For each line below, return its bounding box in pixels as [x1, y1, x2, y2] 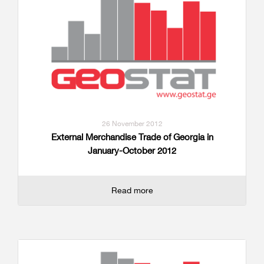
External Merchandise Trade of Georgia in [51, 131, 213, 143]
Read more [111, 185, 153, 196]
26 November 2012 [101, 119, 163, 128]
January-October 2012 [88, 145, 176, 157]
